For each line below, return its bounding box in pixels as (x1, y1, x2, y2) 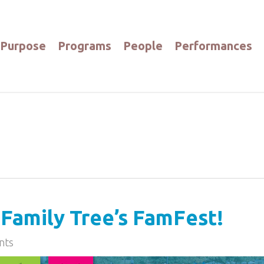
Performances (174, 39, 252, 52)
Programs (58, 39, 111, 52)
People (123, 39, 163, 52)
